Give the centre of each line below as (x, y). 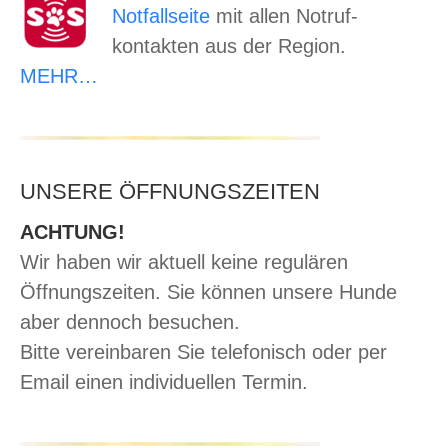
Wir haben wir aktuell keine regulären (184, 262)
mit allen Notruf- (284, 16)
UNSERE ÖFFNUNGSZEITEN (170, 192)
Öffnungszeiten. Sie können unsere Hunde (208, 292)
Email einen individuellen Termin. (164, 382)
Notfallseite (161, 16)
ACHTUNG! (72, 232)
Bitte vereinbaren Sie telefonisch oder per (203, 352)
